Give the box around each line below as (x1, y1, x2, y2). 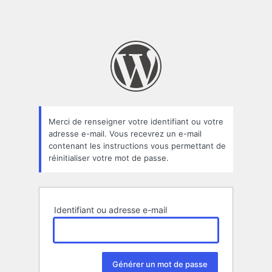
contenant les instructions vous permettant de (49, 140, 226, 151)
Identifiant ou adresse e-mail (54, 205, 167, 216)
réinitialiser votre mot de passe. (49, 152, 169, 163)
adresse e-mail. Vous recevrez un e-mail (49, 128, 202, 138)
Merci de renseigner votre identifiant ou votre (49, 116, 223, 126)
